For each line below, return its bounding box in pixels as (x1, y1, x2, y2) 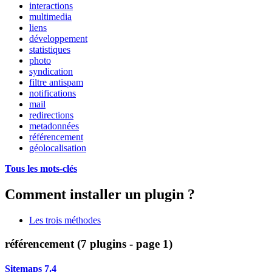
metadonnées (29, 121, 79, 132)
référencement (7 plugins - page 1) (5, 237, 172, 250)
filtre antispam (29, 77, 83, 88)
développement (29, 33, 87, 44)
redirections (29, 110, 73, 121)
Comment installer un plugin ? (5, 186, 195, 202)
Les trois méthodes (29, 214, 101, 225)
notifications (29, 88, 76, 99)
